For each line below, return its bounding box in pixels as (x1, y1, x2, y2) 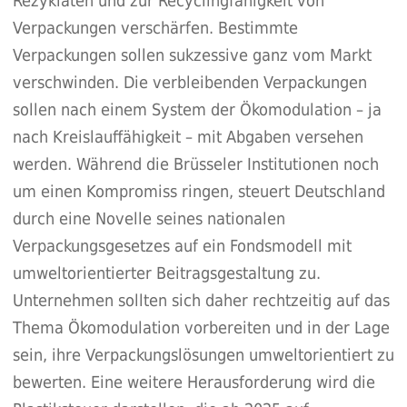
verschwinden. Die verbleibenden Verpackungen (12, 72, 367, 92)
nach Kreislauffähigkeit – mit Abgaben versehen (12, 126, 363, 146)
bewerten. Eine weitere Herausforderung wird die (12, 372, 375, 392)
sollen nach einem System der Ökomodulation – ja (12, 99, 382, 119)
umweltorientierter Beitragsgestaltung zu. (12, 263, 321, 283)
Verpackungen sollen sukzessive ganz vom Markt (12, 45, 372, 65)
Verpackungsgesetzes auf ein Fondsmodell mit (12, 235, 352, 255)
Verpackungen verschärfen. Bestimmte (12, 17, 298, 37)
